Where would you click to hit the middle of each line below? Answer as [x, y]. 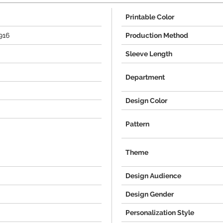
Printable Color [150, 17]
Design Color [146, 101]
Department [145, 77]
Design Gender [150, 194]
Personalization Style [160, 213]
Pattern [137, 124]
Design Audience [153, 176]
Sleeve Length [149, 54]
